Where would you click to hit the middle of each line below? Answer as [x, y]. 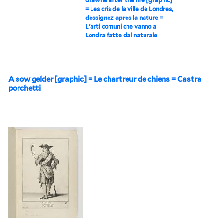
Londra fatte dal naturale [121, 35]
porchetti [25, 88]
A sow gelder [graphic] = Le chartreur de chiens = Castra [105, 79]
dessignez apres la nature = [124, 18]
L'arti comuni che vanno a [121, 26]
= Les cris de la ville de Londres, [129, 9]
